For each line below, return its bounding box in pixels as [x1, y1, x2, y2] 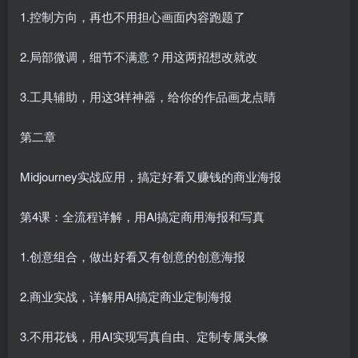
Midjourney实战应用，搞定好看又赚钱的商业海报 [20, 168, 281, 185]
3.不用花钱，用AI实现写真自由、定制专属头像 [20, 328, 268, 345]
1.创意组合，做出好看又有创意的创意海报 [20, 248, 245, 265]
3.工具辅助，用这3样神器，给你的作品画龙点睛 [20, 88, 276, 105]
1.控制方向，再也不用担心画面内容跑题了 [20, 8, 245, 26]
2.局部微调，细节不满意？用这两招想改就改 [20, 48, 257, 66]
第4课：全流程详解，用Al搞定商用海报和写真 [20, 208, 265, 225]
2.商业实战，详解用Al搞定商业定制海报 [20, 288, 232, 305]
